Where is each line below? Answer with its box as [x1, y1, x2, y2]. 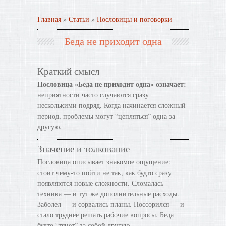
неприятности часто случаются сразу [37, 90, 149, 99]
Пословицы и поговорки [97, 14, 172, 24]
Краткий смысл [37, 65, 99, 77]
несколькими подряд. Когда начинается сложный [37, 100, 186, 110]
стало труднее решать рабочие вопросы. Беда [37, 210, 174, 219]
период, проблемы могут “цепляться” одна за [37, 111, 175, 121]
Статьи [69, 14, 89, 24]
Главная [37, 14, 61, 24]
